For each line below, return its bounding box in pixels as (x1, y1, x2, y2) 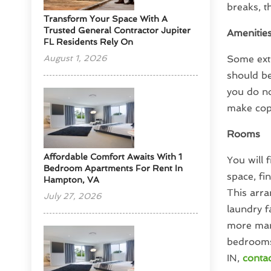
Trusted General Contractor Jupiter (44, 25, 191, 36)
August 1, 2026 (44, 53, 108, 64)
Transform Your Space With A (44, 14, 168, 24)
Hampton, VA (44, 175, 100, 185)
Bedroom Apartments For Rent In (44, 163, 183, 174)
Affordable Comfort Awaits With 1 (44, 152, 183, 162)
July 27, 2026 (44, 191, 102, 201)
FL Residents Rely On (44, 37, 134, 47)
